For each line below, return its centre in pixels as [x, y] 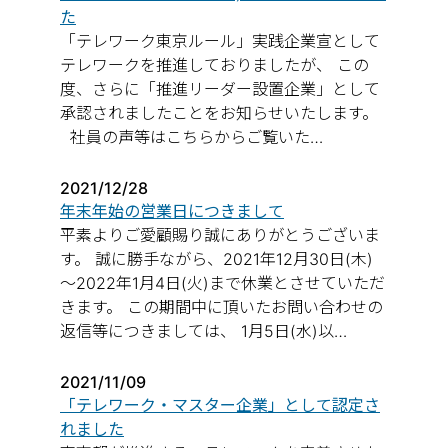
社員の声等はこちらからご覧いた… [191, 137]
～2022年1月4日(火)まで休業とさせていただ [222, 283]
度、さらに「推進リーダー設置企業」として [220, 89]
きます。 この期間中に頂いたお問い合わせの [221, 307]
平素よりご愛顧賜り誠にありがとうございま [220, 235]
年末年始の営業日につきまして [172, 211]
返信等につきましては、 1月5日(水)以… [203, 331]
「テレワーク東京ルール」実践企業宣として [220, 41]
